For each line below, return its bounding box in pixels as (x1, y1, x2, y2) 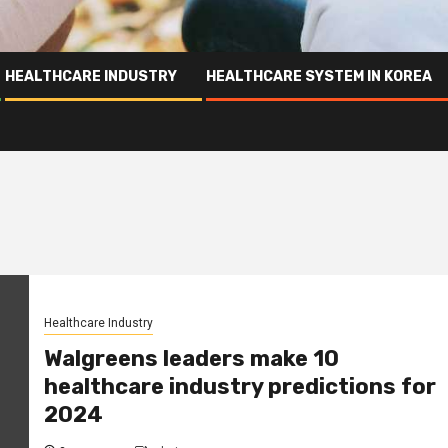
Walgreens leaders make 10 (43, 345, 339, 373)
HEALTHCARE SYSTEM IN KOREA (206, 67, 432, 85)
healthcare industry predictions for (43, 373, 436, 401)
